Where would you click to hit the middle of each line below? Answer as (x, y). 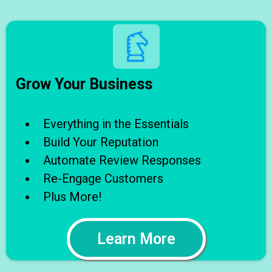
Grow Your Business (84, 84)
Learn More (136, 239)
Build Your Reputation (101, 142)
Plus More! (72, 196)
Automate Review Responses (122, 160)
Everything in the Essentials (116, 124)
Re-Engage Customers (103, 178)
